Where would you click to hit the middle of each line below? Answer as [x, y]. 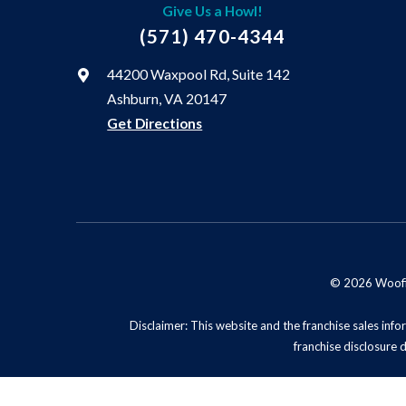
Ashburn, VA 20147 [167, 99]
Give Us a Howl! [212, 11]
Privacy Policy [319, 396]
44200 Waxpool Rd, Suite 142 [199, 75]
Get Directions [155, 124]
